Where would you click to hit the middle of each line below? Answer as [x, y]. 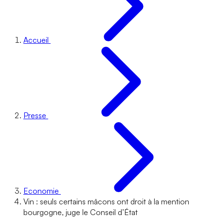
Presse [35, 115]
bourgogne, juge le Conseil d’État [81, 212]
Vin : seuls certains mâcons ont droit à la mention [106, 201]
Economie [41, 191]
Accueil [36, 40]
